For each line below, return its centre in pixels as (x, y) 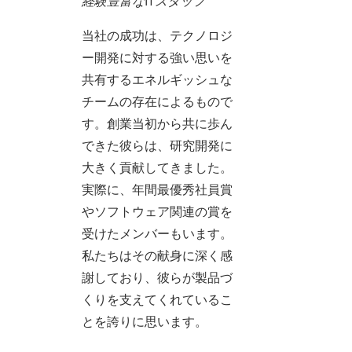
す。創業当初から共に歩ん (157, 124)
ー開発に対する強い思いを (157, 58)
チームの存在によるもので (157, 102)
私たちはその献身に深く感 (157, 256)
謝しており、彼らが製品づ (157, 278)
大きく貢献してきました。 (157, 168)
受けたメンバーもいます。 (157, 234)
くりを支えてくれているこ (157, 300)
